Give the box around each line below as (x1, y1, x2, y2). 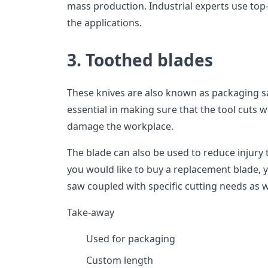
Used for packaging (86, 232, 175, 246)
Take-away (67, 206, 114, 220)
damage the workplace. (67, 120, 173, 133)
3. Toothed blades (67, 48, 213, 72)
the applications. (67, 16, 142, 30)
